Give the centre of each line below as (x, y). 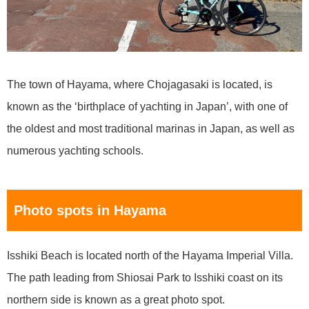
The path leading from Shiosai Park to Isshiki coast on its (145, 278)
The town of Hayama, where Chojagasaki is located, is (140, 85)
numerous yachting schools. (75, 151)
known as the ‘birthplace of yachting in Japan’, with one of (147, 107)
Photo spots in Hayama (90, 211)
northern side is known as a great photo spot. (116, 300)
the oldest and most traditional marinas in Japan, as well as (151, 129)
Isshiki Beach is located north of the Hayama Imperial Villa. (150, 256)
